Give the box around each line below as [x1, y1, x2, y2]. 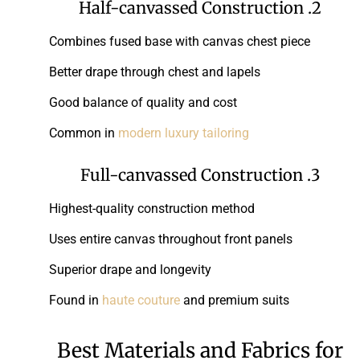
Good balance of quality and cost [49, 94, 237, 110]
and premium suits [180, 292, 289, 308]
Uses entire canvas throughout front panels [49, 231, 292, 247]
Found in [49, 292, 102, 308]
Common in [49, 125, 118, 141]
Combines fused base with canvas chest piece [49, 33, 310, 49]
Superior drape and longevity [49, 261, 211, 277]
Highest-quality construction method [49, 200, 255, 216]
